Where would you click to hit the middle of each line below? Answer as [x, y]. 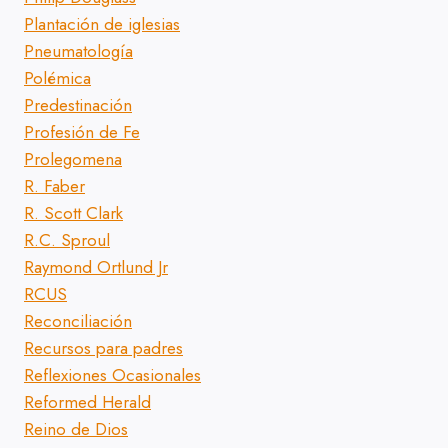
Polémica [57, 78]
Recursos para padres [103, 348]
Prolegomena [73, 159]
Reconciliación [78, 321]
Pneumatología [78, 51]
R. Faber [54, 186]
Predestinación [78, 105]
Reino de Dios [76, 429]
